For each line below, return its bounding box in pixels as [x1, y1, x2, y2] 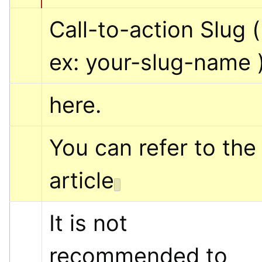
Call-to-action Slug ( [49, 15, 260, 43]
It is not [49, 209, 127, 236]
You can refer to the [49, 133, 256, 161]
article [49, 166, 114, 194]
